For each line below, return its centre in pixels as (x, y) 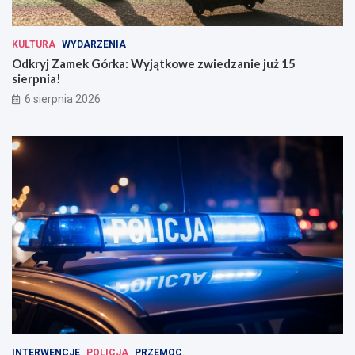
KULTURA (34, 45)
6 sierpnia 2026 (63, 99)
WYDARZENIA (94, 45)
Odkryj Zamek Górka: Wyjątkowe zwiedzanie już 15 (154, 64)
